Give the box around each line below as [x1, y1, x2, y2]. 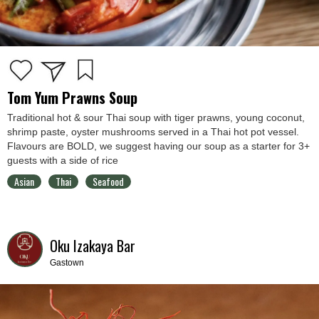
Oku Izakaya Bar [50, 235, 135, 257]
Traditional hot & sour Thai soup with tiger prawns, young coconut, [7, 112, 305, 124]
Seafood [93, 174, 124, 189]
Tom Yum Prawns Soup [7, 87, 137, 109]
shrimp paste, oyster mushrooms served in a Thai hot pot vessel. [7, 126, 299, 138]
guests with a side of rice [7, 155, 118, 167]
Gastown [50, 258, 84, 268]
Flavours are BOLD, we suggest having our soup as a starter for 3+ [7, 140, 310, 152]
